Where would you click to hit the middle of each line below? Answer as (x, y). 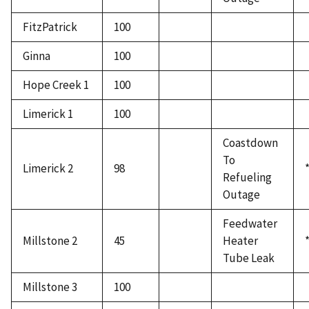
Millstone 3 (50, 287)
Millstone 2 (50, 241)
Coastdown (250, 143)
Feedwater (250, 224)
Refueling (247, 178)
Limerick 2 (48, 169)
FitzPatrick (50, 27)
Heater (240, 241)
